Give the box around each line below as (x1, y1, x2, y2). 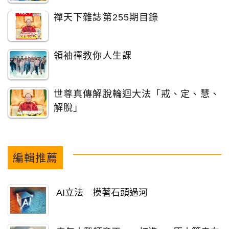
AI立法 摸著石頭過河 (56, 187, 148, 198)
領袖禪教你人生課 (54, 50, 132, 61)
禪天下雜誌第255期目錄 (54, 12, 159, 22)
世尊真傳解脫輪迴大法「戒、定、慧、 (54, 88, 220, 99)
